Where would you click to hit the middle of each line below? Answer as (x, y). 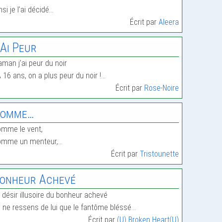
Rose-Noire (162, 88)
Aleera (169, 22)
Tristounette (160, 154)
